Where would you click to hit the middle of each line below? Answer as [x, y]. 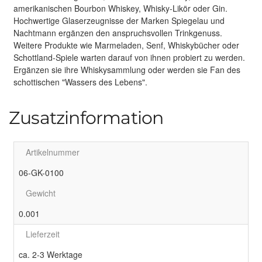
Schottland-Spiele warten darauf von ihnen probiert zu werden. [129, 57]
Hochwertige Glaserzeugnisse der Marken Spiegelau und [119, 20]
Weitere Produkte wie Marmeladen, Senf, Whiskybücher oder [126, 45]
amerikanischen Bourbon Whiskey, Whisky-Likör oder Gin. [120, 8]
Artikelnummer [53, 152]
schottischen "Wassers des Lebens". [80, 82]
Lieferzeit [43, 234]
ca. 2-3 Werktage [51, 254]
